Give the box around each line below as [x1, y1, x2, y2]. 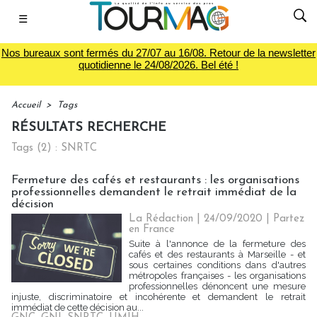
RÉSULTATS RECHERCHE [11, 121, 166, 134]
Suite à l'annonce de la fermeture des [129, 238, 306, 249]
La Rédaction [129, 214, 194, 224]
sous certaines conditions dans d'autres [129, 260, 306, 270]
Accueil [11, 100, 40, 110]
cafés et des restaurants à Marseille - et [129, 249, 306, 260]
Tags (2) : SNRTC [11, 143, 97, 154]
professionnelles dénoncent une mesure [129, 281, 306, 292]
